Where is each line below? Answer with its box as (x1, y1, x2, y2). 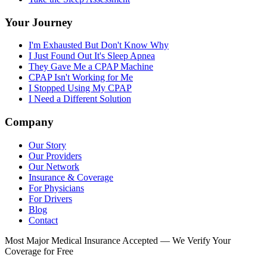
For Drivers (29, 193, 72, 204)
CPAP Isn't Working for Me (29, 72, 133, 83)
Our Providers (29, 150, 82, 161)
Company (5, 116, 54, 129)
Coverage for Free (5, 246, 73, 256)
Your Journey (5, 15, 73, 29)
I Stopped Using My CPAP (29, 83, 132, 94)
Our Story (29, 139, 66, 150)
